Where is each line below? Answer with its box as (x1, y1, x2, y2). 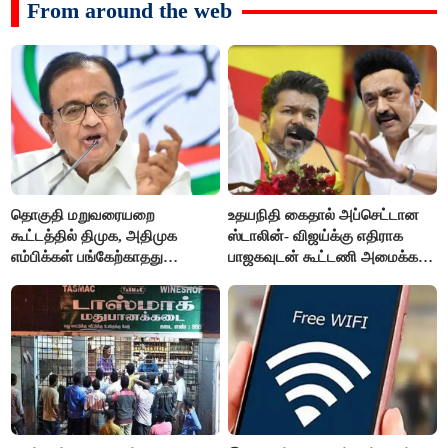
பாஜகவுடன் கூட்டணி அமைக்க (228, 248, 419, 265)
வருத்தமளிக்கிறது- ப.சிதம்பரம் (11, 269, 204, 286)
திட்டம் (228, 269, 270, 286)
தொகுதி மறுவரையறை (11, 206, 156, 223)
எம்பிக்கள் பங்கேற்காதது (11, 248, 164, 265)
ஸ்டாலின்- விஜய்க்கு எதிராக (228, 227, 404, 244)
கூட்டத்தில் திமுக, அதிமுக (11, 227, 178, 244)
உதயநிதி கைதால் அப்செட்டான (228, 206, 420, 223)
